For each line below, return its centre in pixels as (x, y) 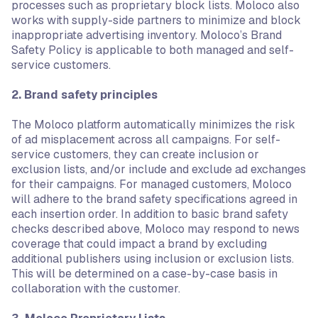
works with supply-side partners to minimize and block (156, 20)
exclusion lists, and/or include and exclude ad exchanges (159, 169)
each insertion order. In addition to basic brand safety (150, 214)
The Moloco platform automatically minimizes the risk (153, 125)
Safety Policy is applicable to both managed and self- (153, 50)
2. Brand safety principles (84, 95)
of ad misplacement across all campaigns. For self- (146, 139)
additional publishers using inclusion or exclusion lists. (153, 259)
